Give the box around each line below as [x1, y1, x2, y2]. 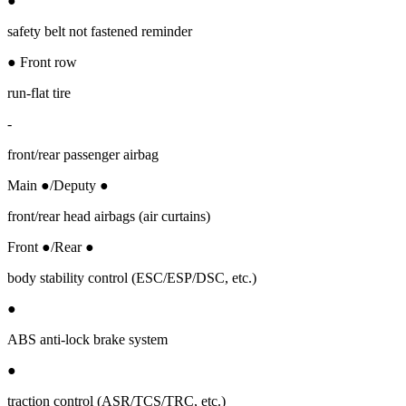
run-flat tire [7, 84, 71, 101]
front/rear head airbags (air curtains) [7, 208, 210, 224]
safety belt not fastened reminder [7, 23, 192, 39]
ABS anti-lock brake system [7, 331, 168, 347]
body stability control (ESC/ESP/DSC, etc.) [7, 269, 256, 285]
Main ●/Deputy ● [7, 177, 109, 193]
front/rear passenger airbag [7, 146, 159, 162]
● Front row [7, 53, 77, 70]
